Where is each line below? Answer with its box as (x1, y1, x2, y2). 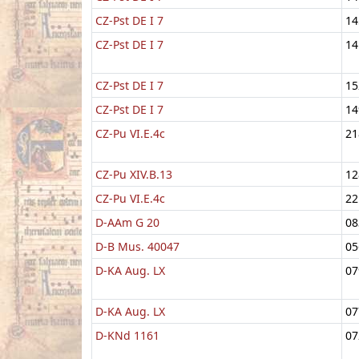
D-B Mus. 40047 (95, 238, 179, 254)
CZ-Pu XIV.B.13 (95, 166, 172, 182)
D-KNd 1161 (95, 327, 159, 343)
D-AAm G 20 (95, 214, 159, 230)
